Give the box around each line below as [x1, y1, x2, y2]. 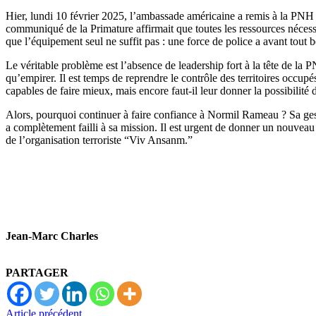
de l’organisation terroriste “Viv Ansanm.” [6, 133, 193, 146]
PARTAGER [6, 266, 68, 279]
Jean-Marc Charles [6, 229, 98, 242]
